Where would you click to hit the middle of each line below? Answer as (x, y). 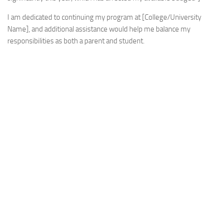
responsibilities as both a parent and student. (76, 41)
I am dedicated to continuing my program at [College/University (104, 18)
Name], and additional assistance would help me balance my (99, 29)
